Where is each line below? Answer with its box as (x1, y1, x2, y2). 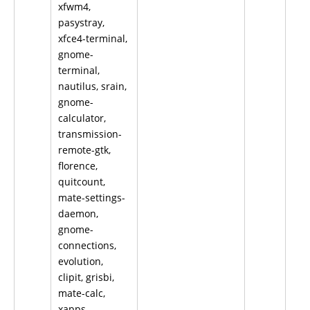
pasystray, (58, 16, 104, 29)
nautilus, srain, (58, 80, 127, 93)
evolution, (58, 255, 103, 268)
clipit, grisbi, (58, 271, 114, 284)
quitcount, (58, 175, 105, 188)
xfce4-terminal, (58, 32, 127, 45)
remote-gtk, (58, 143, 111, 156)
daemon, (58, 207, 98, 220)
